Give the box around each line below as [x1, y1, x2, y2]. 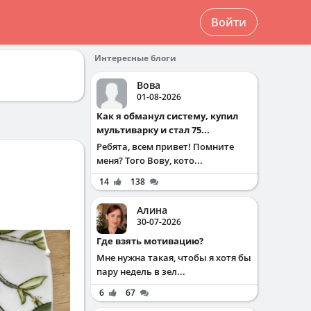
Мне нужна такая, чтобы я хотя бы [96, 251, 251, 264]
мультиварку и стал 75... [96, 124, 210, 136]
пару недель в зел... [96, 265, 185, 278]
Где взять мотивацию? [101, 235, 203, 247]
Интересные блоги [94, 52, 176, 64]
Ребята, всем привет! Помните [96, 140, 234, 153]
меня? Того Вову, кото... [96, 154, 203, 167]
